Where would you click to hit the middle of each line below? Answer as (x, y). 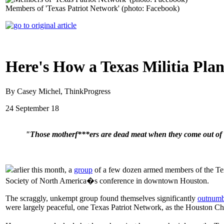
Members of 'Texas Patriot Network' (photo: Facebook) (92, 8)
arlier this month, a (44, 169)
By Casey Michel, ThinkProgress (58, 91)
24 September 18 (32, 108)
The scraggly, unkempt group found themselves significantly (101, 198)
